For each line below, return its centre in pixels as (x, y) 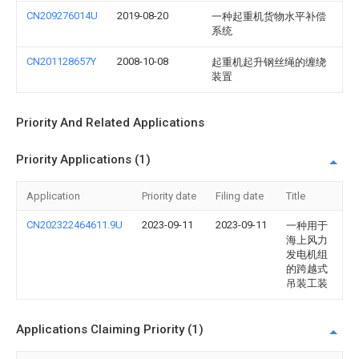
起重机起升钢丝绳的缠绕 (269, 62)
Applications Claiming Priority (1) (110, 329)
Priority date (169, 196)
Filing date (240, 196)
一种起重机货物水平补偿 (269, 16)
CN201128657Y (61, 61)
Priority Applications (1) (83, 159)
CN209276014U (62, 16)
